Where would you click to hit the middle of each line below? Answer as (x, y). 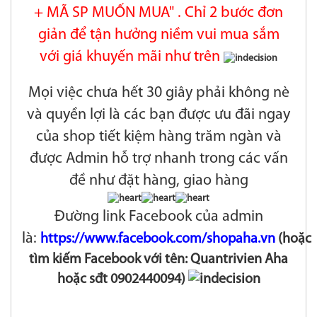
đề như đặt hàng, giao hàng (158, 181)
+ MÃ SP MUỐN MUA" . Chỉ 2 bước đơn (158, 13)
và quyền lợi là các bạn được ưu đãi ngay (158, 115)
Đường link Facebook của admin (158, 217)
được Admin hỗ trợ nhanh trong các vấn (158, 159)
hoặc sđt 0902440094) (122, 280)
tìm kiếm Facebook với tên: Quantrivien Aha (158, 260)
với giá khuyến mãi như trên (132, 57)
